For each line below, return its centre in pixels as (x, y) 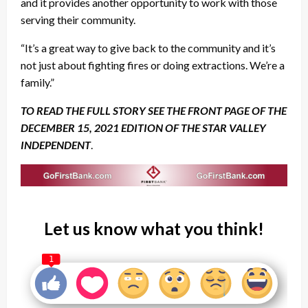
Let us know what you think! (154, 229)
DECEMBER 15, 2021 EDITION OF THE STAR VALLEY (143, 128)
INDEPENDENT (56, 145)
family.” (37, 82)
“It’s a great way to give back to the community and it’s (148, 48)
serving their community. (78, 20)
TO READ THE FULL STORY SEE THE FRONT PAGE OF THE (154, 111)
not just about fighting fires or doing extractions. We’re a (153, 65)
